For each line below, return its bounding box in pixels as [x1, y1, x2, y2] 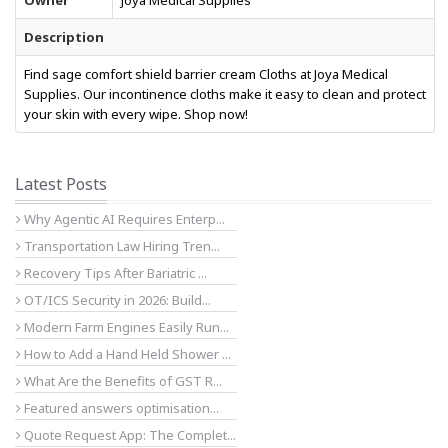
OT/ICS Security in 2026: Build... [21, 291, 211, 309]
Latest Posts [15, 173, 107, 195]
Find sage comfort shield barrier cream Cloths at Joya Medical [24, 65, 388, 83]
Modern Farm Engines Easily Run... [21, 318, 229, 336]
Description [24, 28, 104, 46]
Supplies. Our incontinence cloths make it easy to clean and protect [24, 85, 426, 103]
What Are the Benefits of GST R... [21, 372, 222, 390]
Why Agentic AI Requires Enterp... [21, 210, 225, 228]
